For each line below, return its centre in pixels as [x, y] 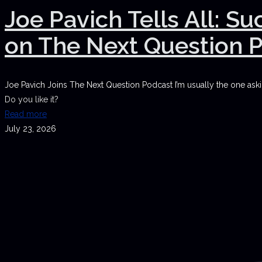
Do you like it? [32, 100]
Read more [26, 114]
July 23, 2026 [30, 129]
